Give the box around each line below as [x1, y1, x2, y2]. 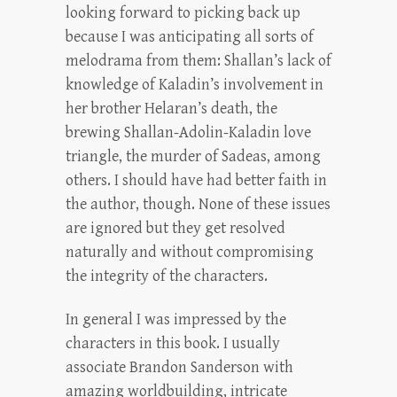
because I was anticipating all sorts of [66, 27, 314, 46]
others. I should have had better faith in [66, 171, 327, 190]
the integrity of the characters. [66, 267, 268, 285]
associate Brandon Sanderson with [66, 358, 293, 377]
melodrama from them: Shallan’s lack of [66, 51, 331, 70]
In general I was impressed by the [66, 310, 286, 329]
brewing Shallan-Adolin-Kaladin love [66, 123, 311, 142]
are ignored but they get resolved [66, 219, 285, 237]
